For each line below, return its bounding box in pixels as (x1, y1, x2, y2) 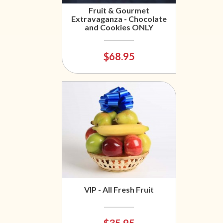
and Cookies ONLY (84, 22, 153, 32)
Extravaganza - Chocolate (71, 14, 167, 24)
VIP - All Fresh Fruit (84, 185, 154, 195)
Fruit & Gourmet (88, 5, 149, 15)
